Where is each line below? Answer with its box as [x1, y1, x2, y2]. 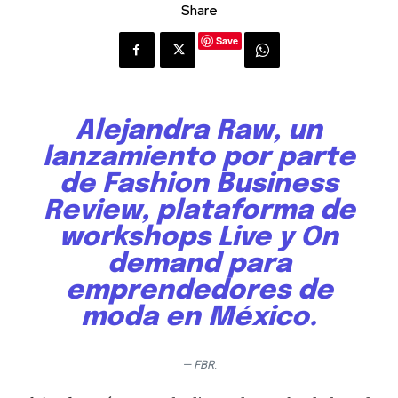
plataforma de [148, 197, 355, 226]
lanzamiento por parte [43, 144, 355, 172]
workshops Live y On [60, 224, 338, 252]
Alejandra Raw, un [76, 117, 322, 146]
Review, [43, 197, 149, 226]
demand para [107, 251, 291, 279]
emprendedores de [65, 277, 333, 306]
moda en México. [81, 304, 317, 332]
